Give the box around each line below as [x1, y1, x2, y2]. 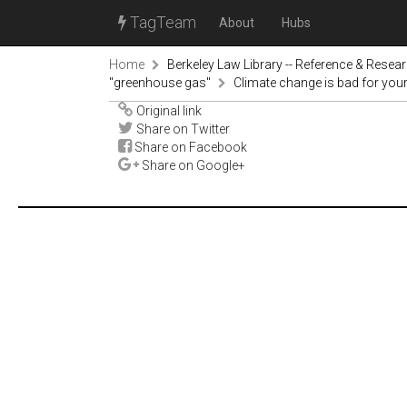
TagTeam [126, 13, 196, 32]
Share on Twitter [134, 122, 230, 136]
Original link [134, 104, 202, 118]
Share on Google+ [139, 158, 245, 173]
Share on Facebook [132, 140, 247, 154]
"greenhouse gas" [109, 75, 211, 90]
